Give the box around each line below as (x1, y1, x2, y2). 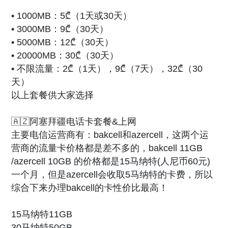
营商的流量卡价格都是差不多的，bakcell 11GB (11, 142, 203, 153)
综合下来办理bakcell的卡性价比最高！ (11, 182, 168, 193)
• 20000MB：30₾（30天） (11, 50, 119, 61)
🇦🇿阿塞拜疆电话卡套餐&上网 (11, 116, 137, 127)
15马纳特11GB (11, 209, 73, 219)
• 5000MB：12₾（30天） (11, 37, 114, 47)
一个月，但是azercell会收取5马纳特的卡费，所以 (11, 169, 213, 180)
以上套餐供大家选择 (11, 90, 94, 100)
